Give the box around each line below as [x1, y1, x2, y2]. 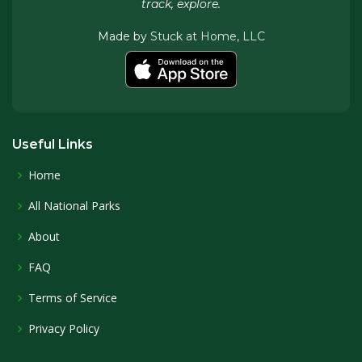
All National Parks [28, 198, 120, 213]
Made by [97, 29, 150, 44]
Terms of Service [28, 290, 117, 305]
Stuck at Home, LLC [149, 29, 265, 44]
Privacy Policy [28, 321, 99, 336]
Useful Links [12, 137, 93, 152]
